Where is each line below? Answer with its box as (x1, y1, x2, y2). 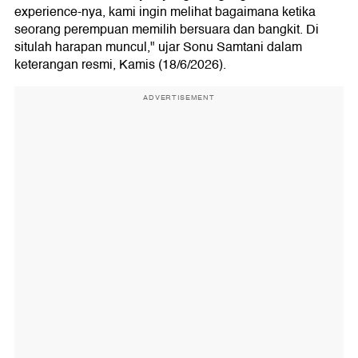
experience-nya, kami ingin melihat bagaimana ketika (14, 2, 316, 22)
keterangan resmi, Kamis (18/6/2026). (14, 54, 226, 75)
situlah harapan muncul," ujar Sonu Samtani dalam (14, 37, 302, 58)
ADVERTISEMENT (143, 92, 215, 103)
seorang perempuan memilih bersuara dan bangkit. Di (14, 19, 319, 40)
